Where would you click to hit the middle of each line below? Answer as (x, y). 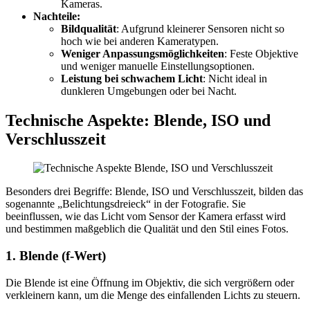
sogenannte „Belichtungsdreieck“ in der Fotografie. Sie (126, 204)
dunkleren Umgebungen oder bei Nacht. (149, 91)
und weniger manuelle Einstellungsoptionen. (158, 66)
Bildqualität (89, 28)
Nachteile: (57, 16)
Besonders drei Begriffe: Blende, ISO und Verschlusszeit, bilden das (154, 192)
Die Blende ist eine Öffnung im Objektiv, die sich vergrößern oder (150, 282)
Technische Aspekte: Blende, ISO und (138, 120)
